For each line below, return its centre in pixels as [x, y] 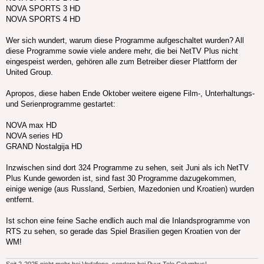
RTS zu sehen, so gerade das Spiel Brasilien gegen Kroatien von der [123, 232]
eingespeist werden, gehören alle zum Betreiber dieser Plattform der [121, 62]
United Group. [29, 72]
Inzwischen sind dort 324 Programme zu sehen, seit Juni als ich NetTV [127, 168]
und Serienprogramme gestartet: [61, 104]
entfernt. [20, 200]
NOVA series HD [34, 136]
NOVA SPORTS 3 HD [43, 9]
